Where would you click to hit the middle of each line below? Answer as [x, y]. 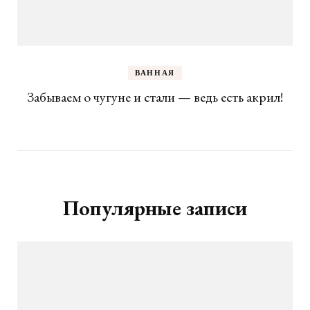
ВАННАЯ [155, 73]
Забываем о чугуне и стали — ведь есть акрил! [155, 97]
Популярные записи [155, 208]
